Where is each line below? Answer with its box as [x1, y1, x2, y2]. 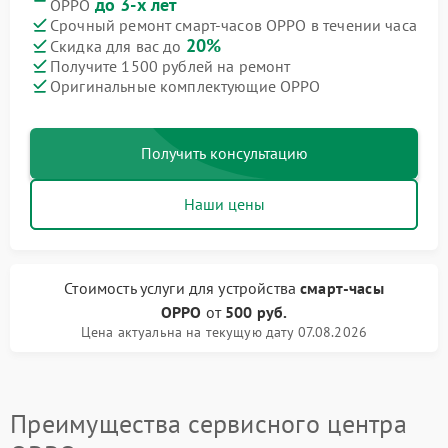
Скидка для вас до [50, 36, 186, 57]
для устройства [188, 278, 301, 299]
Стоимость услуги [64, 278, 189, 299]
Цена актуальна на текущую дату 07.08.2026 [80, 323, 368, 342]
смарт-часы [300, 278, 384, 299]
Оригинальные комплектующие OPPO [50, 75, 321, 96]
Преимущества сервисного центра [10, 407, 407, 441]
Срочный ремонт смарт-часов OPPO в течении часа [50, 14, 417, 35]
